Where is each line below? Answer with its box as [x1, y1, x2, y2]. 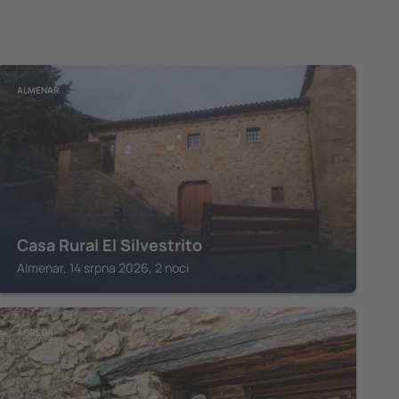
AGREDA [16, 326, 53, 338]
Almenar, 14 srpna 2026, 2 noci [16, 259, 189, 276]
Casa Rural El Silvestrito [16, 234, 202, 256]
